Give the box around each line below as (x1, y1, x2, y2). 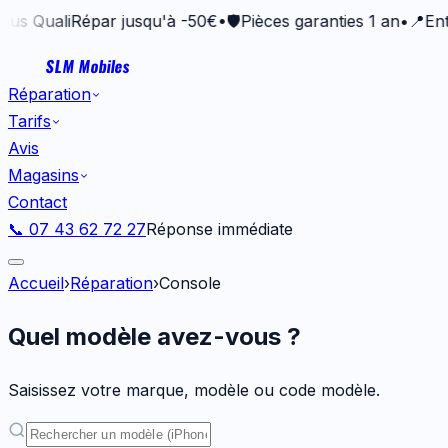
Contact (8, 192, 67, 212)
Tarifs (8, 111, 51, 131)
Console (159, 273, 221, 293)
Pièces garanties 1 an (196, 11, 356, 31)
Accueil (8, 273, 64, 293)
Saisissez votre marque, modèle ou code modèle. (8, 379, 380, 400)
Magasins (8, 165, 79, 185)
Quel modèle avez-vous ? (8, 321, 301, 351)
